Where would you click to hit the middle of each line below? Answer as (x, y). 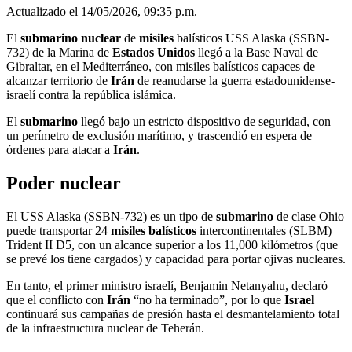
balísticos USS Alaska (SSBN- (253, 38)
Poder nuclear (64, 183)
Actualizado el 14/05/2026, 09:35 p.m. (102, 11)
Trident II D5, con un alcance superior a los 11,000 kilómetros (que (172, 244)
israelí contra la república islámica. (91, 94)
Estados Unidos (152, 52)
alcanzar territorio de (59, 80)
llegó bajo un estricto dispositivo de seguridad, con (206, 121)
